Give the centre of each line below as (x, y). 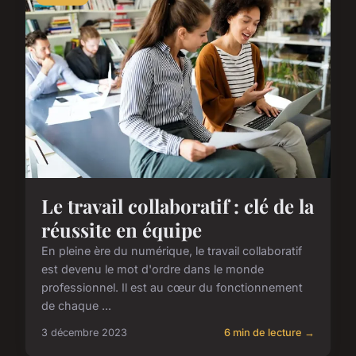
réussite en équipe (122, 230)
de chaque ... (76, 306)
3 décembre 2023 (84, 333)
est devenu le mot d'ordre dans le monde (153, 269)
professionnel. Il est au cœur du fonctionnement (172, 288)
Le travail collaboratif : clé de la (178, 206)
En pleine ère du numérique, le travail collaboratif (172, 251)
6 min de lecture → (269, 333)
